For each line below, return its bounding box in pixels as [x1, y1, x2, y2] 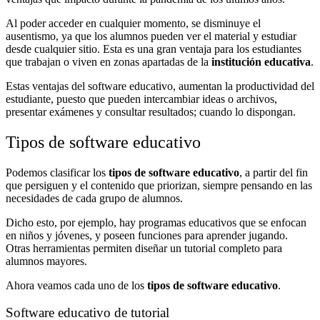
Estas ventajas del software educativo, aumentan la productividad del [6, 79, 314, 92]
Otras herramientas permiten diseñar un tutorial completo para [6, 241, 282, 254]
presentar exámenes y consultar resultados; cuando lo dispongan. [6, 105, 296, 118]
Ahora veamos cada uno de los [6, 279, 147, 291]
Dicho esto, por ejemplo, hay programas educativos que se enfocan [6, 216, 306, 229]
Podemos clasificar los [6, 166, 106, 179]
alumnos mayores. [6, 254, 87, 267]
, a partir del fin [239, 166, 308, 179]
